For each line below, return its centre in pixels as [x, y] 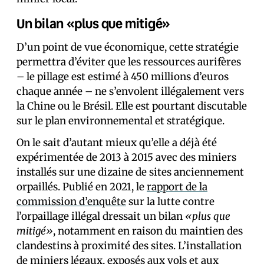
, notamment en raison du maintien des [148, 231]
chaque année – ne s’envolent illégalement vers [130, 91]
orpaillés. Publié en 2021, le [82, 187]
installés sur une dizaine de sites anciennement [130, 172]
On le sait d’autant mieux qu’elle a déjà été [117, 143]
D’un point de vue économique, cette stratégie [128, 47]
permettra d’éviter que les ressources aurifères [129, 62]
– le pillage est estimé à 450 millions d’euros [123, 77]
